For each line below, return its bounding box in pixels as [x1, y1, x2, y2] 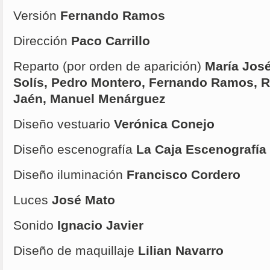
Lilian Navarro [134, 243, 224, 259]
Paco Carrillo [67, 34, 150, 49]
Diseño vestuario [13, 117, 110, 132]
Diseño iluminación [13, 168, 123, 183]
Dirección [13, 34, 67, 49]
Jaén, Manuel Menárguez [13, 92, 166, 107]
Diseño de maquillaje [13, 243, 134, 259]
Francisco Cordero [123, 168, 240, 183]
